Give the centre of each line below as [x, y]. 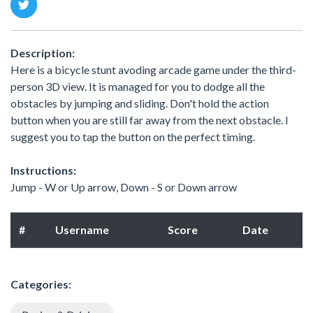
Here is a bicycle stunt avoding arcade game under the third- [153, 69]
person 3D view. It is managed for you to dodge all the [138, 86]
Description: [43, 52]
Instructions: [43, 170]
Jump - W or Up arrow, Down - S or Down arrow [124, 187]
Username [82, 229]
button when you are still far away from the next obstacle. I [150, 119]
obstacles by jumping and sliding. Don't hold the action [140, 103]
